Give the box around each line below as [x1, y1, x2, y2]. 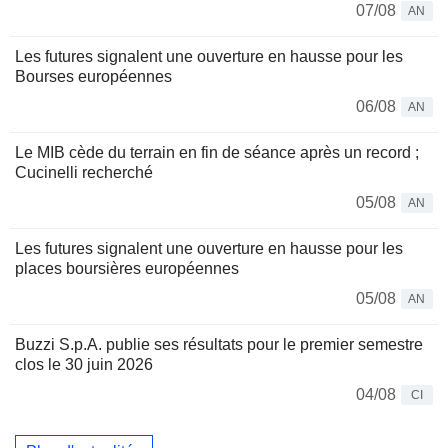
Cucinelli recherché [15, 163, 153, 181]
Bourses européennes [15, 67, 172, 85]
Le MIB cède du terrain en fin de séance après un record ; [15, 143, 419, 161]
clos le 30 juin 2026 [15, 355, 153, 373]
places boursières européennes [15, 259, 239, 277]
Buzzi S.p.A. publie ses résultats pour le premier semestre [15, 335, 423, 353]
